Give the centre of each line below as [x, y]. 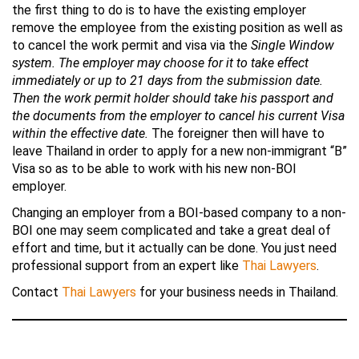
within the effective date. [80, 133]
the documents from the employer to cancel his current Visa [178, 116]
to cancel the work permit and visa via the [131, 45]
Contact [37, 292]
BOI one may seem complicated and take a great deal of [171, 230]
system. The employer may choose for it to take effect [160, 63]
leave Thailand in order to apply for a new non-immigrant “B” [179, 151]
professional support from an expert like [127, 266]
